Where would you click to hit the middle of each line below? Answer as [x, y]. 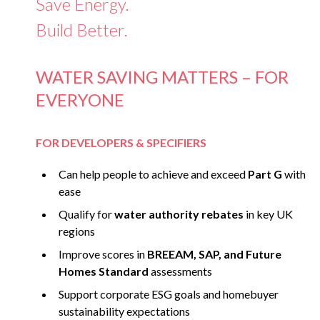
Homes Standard [104, 271]
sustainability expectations [124, 311]
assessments [180, 271]
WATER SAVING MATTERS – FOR [162, 77]
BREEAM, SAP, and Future [214, 254]
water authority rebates [179, 214]
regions [77, 231]
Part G [265, 174]
